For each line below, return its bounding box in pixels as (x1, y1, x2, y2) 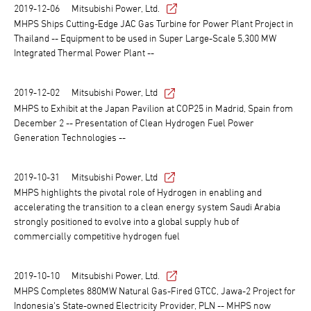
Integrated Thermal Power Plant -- (14, 47, 154, 59)
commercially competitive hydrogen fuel (14, 230, 180, 242)
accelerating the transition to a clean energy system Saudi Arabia (14, 201, 280, 213)
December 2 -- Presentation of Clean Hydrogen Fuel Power (14, 116, 254, 128)
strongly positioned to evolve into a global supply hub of (14, 215, 239, 228)
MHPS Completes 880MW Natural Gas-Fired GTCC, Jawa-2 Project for (14, 285, 296, 297)
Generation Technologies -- (14, 131, 126, 143)
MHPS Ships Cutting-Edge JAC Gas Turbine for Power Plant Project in (14, 17, 294, 30)
